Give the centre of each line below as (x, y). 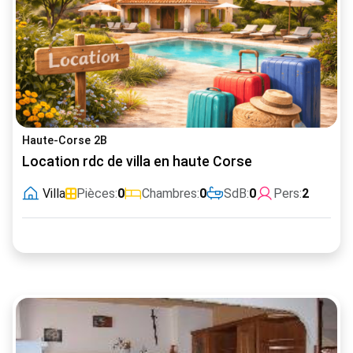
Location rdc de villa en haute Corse (137, 161)
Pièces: (97, 193)
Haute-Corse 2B (65, 140)
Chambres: (171, 193)
